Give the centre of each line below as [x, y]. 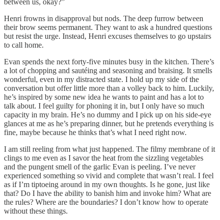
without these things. [36, 211]
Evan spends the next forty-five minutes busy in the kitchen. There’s [109, 62]
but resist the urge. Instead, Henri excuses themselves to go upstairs [108, 36]
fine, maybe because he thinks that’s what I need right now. [95, 133]
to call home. [24, 45]
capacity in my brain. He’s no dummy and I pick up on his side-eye [108, 115]
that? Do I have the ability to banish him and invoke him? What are [108, 193]
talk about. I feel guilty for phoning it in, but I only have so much [104, 106]
